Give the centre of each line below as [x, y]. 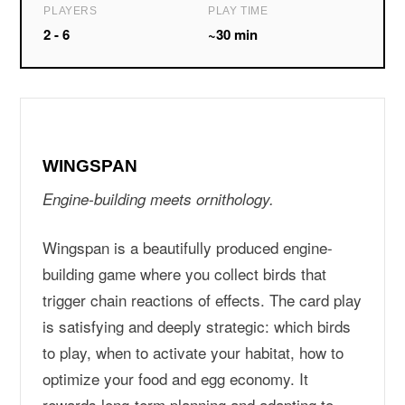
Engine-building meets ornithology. [159, 199]
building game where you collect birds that [185, 273]
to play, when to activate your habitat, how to [193, 352]
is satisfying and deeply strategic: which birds [197, 326]
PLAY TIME [238, 11]
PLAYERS [71, 11]
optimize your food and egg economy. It [176, 378]
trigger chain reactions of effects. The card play [202, 300]
